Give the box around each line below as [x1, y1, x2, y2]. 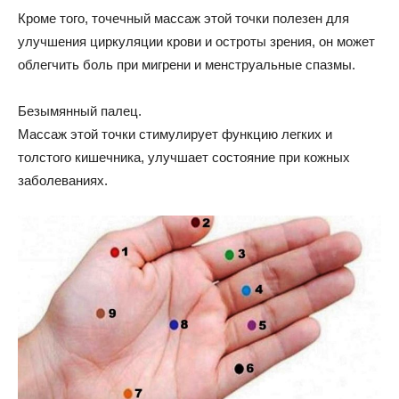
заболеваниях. [18, 173, 108, 189]
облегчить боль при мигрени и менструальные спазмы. [18, 57, 355, 73]
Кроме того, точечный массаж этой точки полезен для [18, 11, 349, 27]
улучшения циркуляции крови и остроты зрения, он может [18, 34, 375, 50]
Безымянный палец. [18, 103, 142, 119]
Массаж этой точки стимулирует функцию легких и [18, 126, 332, 142]
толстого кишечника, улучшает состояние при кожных [18, 150, 350, 166]
